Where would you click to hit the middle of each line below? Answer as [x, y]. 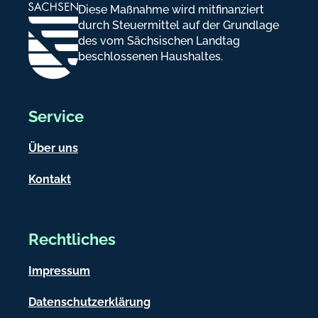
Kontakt [50, 179]
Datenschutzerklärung [89, 302]
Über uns [53, 148]
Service [56, 116]
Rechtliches [72, 239]
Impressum [59, 270]
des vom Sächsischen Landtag [159, 40]
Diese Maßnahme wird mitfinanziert [171, 9]
